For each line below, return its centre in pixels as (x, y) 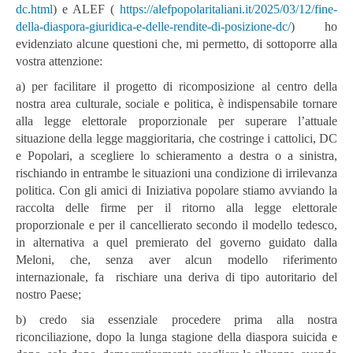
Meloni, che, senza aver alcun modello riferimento (176, 260)
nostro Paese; (48, 294)
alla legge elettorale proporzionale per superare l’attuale (176, 121)
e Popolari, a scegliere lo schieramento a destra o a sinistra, (176, 156)
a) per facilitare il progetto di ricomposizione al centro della (176, 86)
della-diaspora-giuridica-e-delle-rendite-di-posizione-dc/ (153, 26)
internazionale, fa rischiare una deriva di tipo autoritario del (176, 277)
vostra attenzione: (59, 61)
